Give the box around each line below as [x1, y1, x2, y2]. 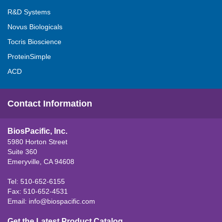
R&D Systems [7, 8, 51, 16]
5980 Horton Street [7, 138, 67, 146]
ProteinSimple [7, 53, 51, 60]
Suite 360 [7, 148, 37, 156]
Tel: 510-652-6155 [7, 177, 65, 185]
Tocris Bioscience [7, 38, 61, 46]
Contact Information [7, 99, 92, 109]
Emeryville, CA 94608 [7, 158, 74, 166]
